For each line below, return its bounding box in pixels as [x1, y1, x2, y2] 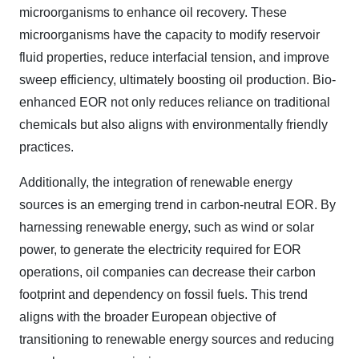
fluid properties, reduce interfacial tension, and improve [19, 50, 329, 65]
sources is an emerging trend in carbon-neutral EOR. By [19, 198, 336, 212]
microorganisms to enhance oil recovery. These [19, 6, 287, 20]
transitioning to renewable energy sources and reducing [19, 333, 334, 347]
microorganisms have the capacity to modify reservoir [19, 28, 320, 42]
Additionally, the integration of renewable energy [19, 175, 292, 190]
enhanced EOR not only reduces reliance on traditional [19, 95, 330, 110]
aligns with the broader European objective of [19, 310, 276, 325]
